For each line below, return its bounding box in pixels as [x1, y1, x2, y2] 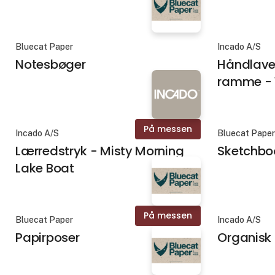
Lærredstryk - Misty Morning [15, 142, 184, 160]
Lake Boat [15, 159, 74, 177]
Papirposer [15, 229, 80, 247]
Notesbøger [15, 55, 86, 73]
